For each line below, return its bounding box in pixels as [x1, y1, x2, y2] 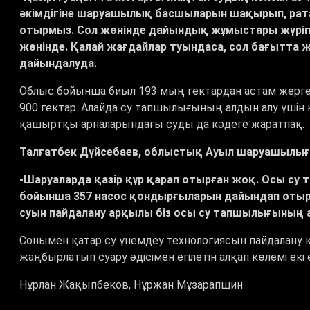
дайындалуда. [19, 57, 100, 71]
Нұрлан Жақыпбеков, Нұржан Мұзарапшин [19, 278, 246, 292]
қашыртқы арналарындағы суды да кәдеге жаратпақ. [19, 118, 304, 131]
